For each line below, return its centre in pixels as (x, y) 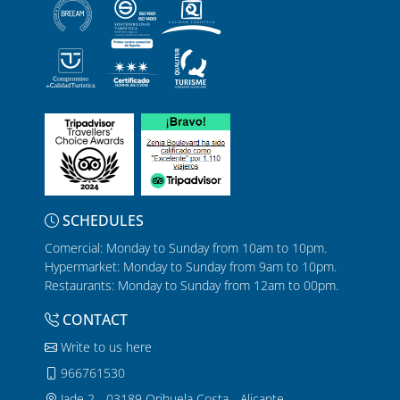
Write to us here (104, 347)
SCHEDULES (101, 221)
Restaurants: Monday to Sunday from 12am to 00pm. (192, 286)
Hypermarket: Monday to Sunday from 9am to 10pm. (191, 267)
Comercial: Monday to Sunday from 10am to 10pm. (186, 248)
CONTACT (93, 320)
